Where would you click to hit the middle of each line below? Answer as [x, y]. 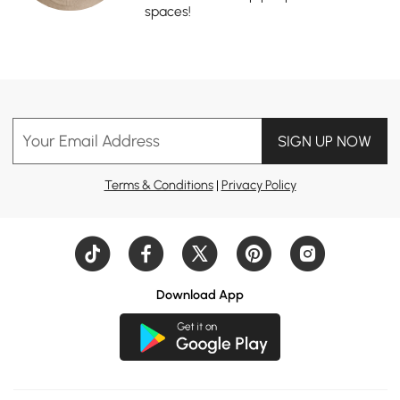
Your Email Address [92, 141]
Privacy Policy [258, 184]
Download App [200, 295]
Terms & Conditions [158, 184]
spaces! [168, 11]
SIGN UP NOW [324, 142]
